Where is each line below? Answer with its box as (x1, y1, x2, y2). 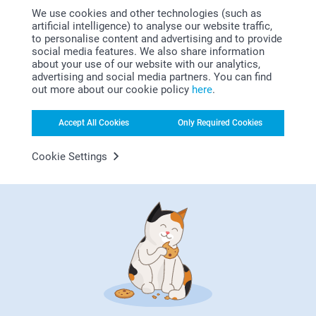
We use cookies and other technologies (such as (32, 6, 262, 20)
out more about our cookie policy (32, 83, 192, 96)
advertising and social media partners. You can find (32, 70, 272, 83)
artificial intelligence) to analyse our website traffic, (32, 19, 272, 32)
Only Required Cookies (178, 118, 262, 128)
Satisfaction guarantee (84, 125, 232, 142)
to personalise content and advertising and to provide (32, 32, 282, 45)
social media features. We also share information (32, 44, 265, 58)
